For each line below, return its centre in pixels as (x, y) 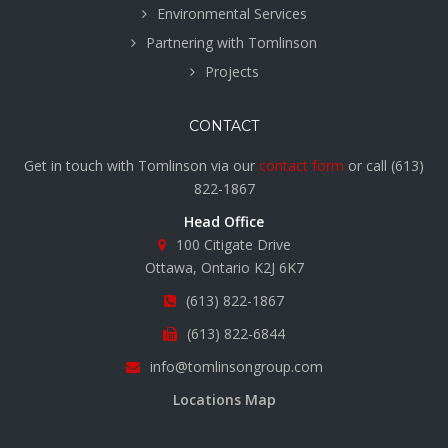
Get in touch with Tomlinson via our (141, 165)
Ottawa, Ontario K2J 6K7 (224, 267)
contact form (301, 165)
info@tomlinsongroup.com (236, 366)
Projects (231, 71)
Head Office (224, 221)
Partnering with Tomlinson (231, 42)
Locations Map (224, 399)
